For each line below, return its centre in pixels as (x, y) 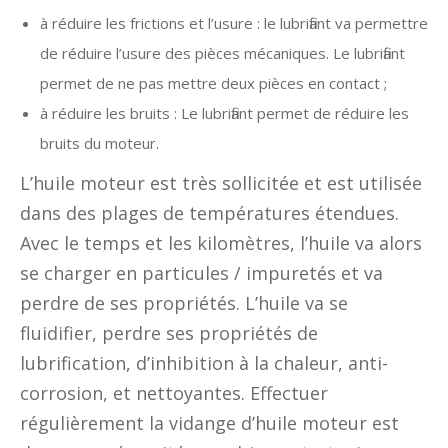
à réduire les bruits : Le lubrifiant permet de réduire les (224, 112)
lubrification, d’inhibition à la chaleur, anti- (204, 362)
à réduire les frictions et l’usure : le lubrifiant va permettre (234, 22)
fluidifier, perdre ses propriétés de (169, 332)
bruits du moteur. (99, 142)
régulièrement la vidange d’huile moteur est (209, 422)
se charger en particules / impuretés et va (201, 272)
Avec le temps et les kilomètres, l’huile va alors (221, 242)
